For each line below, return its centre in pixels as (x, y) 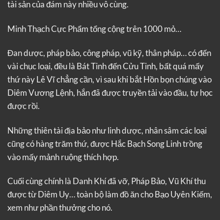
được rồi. (24, 106)
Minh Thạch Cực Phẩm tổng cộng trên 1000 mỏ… (94, 28)
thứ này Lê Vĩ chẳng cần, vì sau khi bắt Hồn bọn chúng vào (110, 80)
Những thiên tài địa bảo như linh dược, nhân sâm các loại (107, 130)
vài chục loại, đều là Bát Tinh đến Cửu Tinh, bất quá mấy (106, 66)
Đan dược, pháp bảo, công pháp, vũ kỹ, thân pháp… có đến (109, 53)
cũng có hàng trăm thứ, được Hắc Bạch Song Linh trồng (105, 143)
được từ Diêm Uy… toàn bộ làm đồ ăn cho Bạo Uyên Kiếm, (110, 194)
